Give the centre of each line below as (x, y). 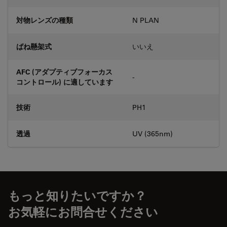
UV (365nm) (153, 134)
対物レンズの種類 (45, 20)
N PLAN (146, 20)
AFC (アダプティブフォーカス (64, 71)
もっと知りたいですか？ (77, 195)
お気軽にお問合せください (83, 211)
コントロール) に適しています (65, 82)
